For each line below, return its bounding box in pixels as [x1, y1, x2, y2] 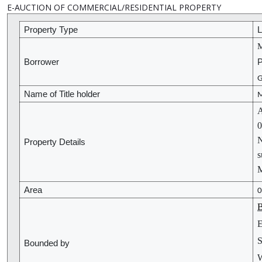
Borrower [24, 57, 59, 67]
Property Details [24, 137, 85, 147]
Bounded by [24, 239, 70, 249]
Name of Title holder [24, 89, 100, 99]
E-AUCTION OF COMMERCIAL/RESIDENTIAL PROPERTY [7, 2, 221, 13]
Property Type [24, 25, 78, 35]
